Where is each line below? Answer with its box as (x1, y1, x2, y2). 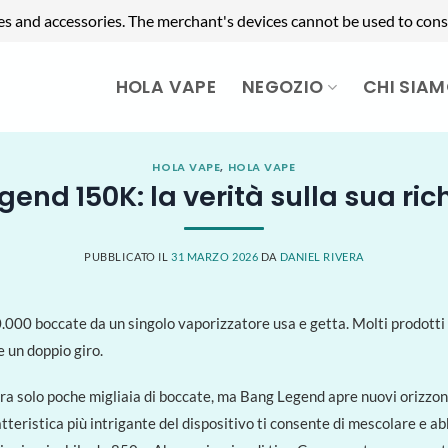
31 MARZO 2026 (171, 250, 259, 264)
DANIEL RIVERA (279, 250, 364, 264)
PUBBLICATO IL (84, 250, 172, 264)
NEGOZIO (241, 75, 324, 99)
